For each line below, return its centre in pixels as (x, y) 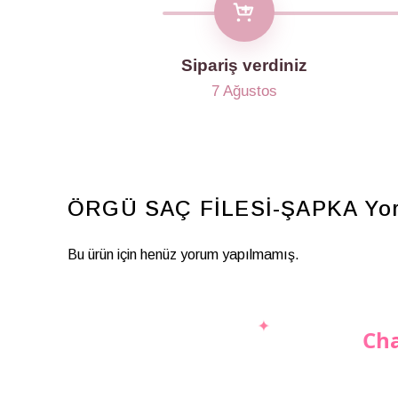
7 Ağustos (244, 91)
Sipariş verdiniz (244, 65)
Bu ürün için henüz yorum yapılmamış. (183, 255)
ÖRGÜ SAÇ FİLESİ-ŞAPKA (213, 208)
